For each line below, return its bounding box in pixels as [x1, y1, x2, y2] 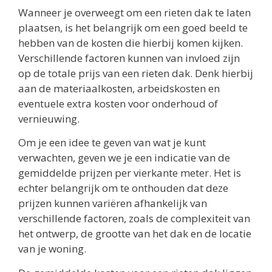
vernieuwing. [18, 112, 80, 126]
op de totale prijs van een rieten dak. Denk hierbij [18, 66, 253, 81]
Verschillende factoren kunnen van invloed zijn [18, 51, 240, 66]
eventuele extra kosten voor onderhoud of [18, 97, 218, 111]
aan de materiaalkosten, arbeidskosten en [18, 81, 220, 96]
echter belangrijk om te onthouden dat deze [18, 181, 228, 195]
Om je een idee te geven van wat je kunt [18, 135, 206, 150]
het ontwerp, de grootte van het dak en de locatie [18, 226, 251, 241]
